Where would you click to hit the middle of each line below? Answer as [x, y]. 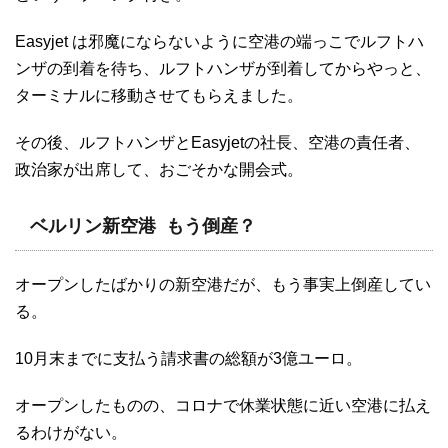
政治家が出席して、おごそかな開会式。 [159, 170]
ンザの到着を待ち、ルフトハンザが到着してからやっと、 [223, 69]
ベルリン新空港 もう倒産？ [143, 226]
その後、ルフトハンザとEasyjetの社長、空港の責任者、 [217, 143]
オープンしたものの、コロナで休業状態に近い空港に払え [223, 406]
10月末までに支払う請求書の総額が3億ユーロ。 [188, 359]
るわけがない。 [71, 433]
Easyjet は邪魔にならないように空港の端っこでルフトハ [219, 42]
